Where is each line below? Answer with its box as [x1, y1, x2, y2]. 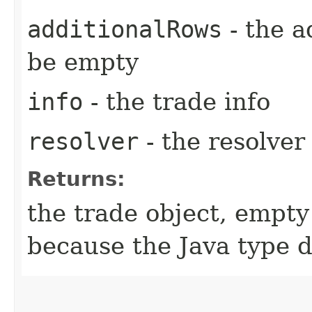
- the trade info [83, 87, 270, 116]
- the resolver [139, 127, 305, 155]
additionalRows [27, 15, 222, 43]
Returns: [27, 166, 125, 191]
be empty [27, 47, 139, 76]
